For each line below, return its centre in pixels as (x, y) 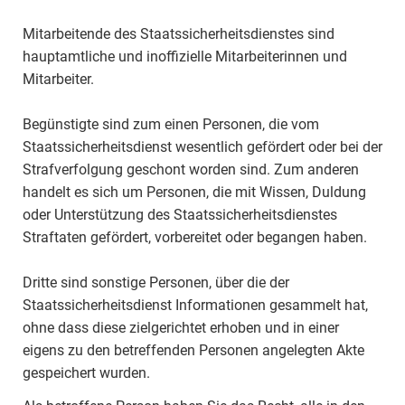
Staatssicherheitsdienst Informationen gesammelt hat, (195, 305)
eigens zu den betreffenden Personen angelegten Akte (193, 350)
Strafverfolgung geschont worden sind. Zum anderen (191, 170)
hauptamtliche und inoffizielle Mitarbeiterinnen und (185, 57)
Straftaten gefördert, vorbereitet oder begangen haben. (195, 237)
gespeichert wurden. (86, 373)
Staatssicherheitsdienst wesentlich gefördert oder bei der (202, 147)
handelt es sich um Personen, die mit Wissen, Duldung (194, 192)
